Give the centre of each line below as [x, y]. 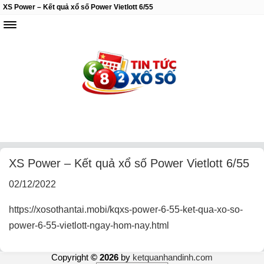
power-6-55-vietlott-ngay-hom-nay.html [89, 225]
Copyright [71, 257]
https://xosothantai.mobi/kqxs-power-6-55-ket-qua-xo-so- [126, 209]
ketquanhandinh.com [173, 257]
